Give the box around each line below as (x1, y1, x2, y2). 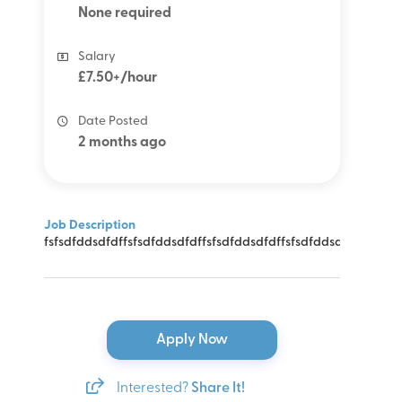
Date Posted (77, 114, 148, 128)
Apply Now (155, 332, 231, 347)
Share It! (190, 380, 245, 396)
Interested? (116, 380, 191, 396)
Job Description (43, 218, 135, 232)
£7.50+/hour (77, 70, 157, 85)
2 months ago (77, 135, 166, 150)
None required (77, 5, 171, 21)
